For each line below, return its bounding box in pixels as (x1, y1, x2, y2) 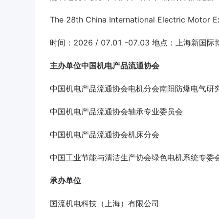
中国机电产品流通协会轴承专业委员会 (50, 107, 183, 117)
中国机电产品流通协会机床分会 (50, 130, 159, 140)
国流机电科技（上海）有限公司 (50, 198, 159, 209)
